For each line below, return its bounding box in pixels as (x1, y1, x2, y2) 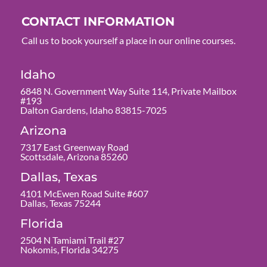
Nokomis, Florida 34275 (20, 243, 119, 255)
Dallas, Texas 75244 (20, 197, 101, 209)
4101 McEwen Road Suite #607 (20, 187, 148, 199)
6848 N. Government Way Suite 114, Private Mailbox (20, 85, 237, 97)
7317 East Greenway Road (20, 141, 129, 153)
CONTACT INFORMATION (21, 14, 175, 29)
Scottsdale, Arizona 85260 (20, 150, 128, 162)
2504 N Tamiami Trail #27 (20, 234, 124, 246)
